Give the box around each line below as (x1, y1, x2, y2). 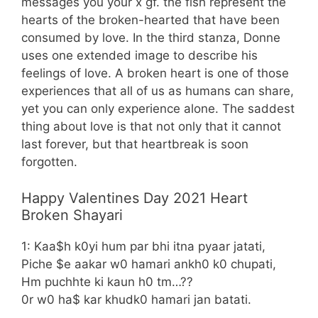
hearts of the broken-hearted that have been (21, 13, 280, 28)
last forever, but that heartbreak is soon (21, 137, 248, 152)
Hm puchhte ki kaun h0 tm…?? (21, 274, 193, 289)
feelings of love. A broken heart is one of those (21, 66, 289, 81)
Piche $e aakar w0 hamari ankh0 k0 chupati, (21, 256, 276, 271)
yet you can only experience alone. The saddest (21, 102, 295, 116)
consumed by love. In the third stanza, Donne (21, 31, 280, 45)
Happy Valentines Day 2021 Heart (21, 189, 248, 207)
